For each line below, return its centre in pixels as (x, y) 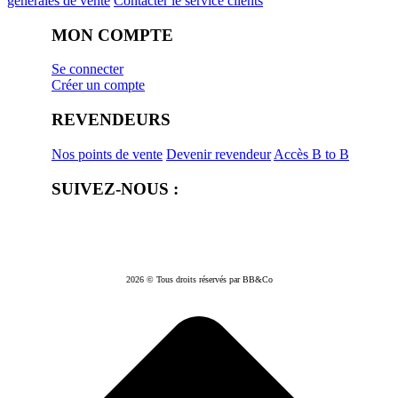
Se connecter (88, 69)
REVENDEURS (111, 120)
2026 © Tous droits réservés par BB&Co (199, 279)
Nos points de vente (107, 154)
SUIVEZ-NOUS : (115, 188)
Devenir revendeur (219, 154)
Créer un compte (98, 85)
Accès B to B (311, 154)
